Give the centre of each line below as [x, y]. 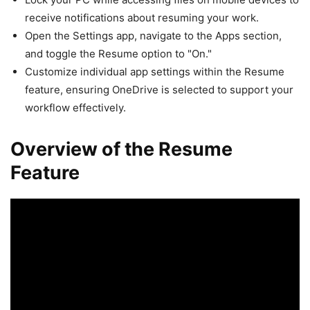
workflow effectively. [75, 107]
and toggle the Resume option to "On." [118, 53]
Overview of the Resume [121, 149]
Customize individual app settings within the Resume [155, 71]
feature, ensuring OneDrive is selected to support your [159, 89]
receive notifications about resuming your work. [142, 17]
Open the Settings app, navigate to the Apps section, [153, 35]
